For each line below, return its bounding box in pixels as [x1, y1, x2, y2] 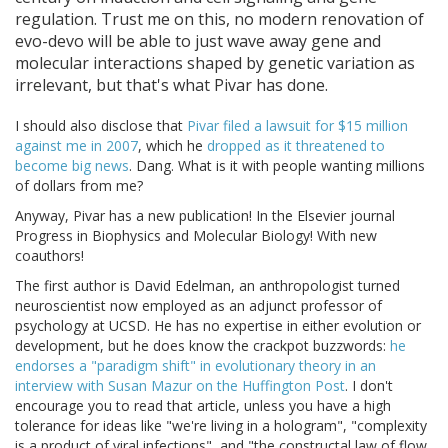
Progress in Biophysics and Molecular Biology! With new [15, 226, 377, 246]
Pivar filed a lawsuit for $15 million [187, 116, 408, 136]
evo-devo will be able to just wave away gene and [15, 30, 381, 53]
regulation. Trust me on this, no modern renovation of [15, 8, 424, 31]
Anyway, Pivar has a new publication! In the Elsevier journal [15, 206, 395, 226]
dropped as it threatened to [207, 136, 385, 156]
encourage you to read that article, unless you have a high [15, 396, 391, 416]
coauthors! [15, 246, 84, 266]
